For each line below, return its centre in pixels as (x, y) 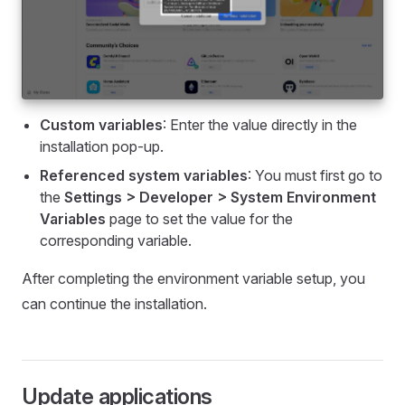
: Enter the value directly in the (260, 124)
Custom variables (101, 124)
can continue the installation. (114, 303)
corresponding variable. (116, 240)
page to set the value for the (199, 218)
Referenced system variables (144, 175)
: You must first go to (315, 175)
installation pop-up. (102, 146)
